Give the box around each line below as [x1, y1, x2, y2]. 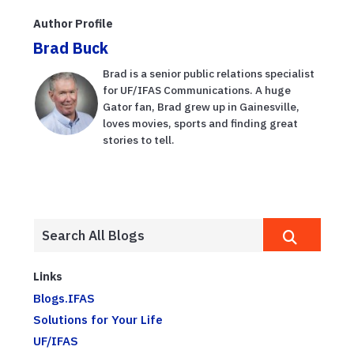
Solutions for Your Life [33, 311, 163, 328]
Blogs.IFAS [33, 290, 95, 307]
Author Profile [33, 16, 113, 32]
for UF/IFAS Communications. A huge [103, 83, 291, 98]
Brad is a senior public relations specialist [103, 66, 314, 81]
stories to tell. [103, 133, 175, 148]
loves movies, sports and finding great [103, 116, 298, 131]
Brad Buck [33, 38, 108, 58]
